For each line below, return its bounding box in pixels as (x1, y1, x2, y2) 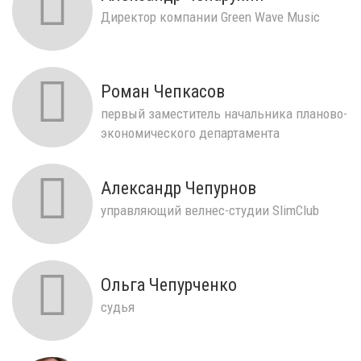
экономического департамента (101, 124, 280, 141)
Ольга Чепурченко (101, 274, 237, 295)
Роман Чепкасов (101, 81, 225, 102)
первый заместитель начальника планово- (101, 105, 347, 122)
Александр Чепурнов (101, 177, 256, 198)
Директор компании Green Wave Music (101, 8, 320, 25)
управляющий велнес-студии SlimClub (101, 201, 319, 218)
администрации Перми (101, 143, 234, 160)
